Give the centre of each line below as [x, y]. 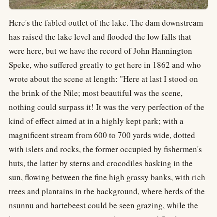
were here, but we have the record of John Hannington [101, 50]
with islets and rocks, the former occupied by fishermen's [105, 149]
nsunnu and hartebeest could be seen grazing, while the [103, 205]
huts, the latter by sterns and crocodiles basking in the [101, 163]
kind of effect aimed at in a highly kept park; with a [96, 121]
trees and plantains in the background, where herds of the [107, 191]
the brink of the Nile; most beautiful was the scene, [96, 93]
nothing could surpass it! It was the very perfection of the [107, 107]
